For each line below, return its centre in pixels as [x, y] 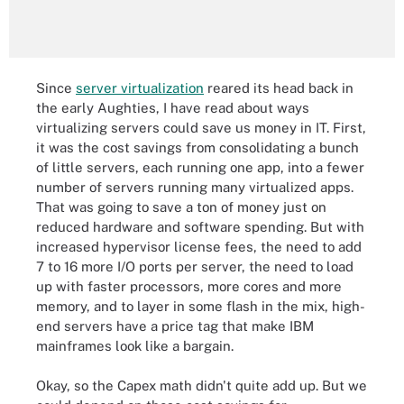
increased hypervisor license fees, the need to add [199, 246]
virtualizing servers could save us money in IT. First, [201, 127]
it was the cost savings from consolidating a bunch [197, 147]
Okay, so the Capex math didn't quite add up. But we [202, 386]
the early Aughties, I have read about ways [173, 107]
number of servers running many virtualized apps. [195, 187]
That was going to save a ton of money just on [181, 207]
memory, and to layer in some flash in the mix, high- [201, 306]
